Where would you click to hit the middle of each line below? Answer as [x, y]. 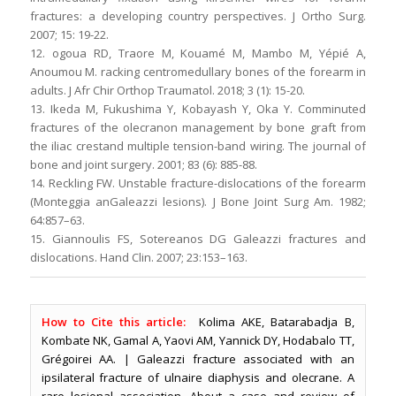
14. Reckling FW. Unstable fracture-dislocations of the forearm [198, 183]
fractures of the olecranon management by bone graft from [198, 128]
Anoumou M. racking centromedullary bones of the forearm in [198, 72]
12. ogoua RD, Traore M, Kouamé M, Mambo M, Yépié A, [198, 53]
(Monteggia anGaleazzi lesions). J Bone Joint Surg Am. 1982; [198, 202]
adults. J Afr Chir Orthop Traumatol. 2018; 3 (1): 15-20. [167, 91]
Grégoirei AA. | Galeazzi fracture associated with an [198, 359]
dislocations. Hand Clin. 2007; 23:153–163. [138, 258]
